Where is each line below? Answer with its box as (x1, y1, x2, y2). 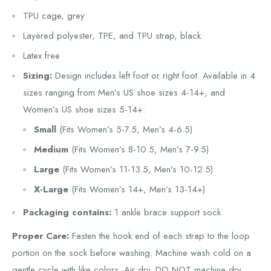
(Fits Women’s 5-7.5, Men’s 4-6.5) (59, 122, 192, 136)
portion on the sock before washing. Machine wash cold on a (12, 246, 251, 260)
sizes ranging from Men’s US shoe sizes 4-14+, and (23, 85, 225, 99)
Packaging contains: (23, 206, 111, 220)
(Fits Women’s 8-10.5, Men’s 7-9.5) (71, 142, 209, 156)
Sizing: (23, 68, 52, 82)
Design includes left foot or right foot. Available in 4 (55, 68, 255, 82)
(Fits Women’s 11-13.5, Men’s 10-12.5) (62, 162, 213, 176)
